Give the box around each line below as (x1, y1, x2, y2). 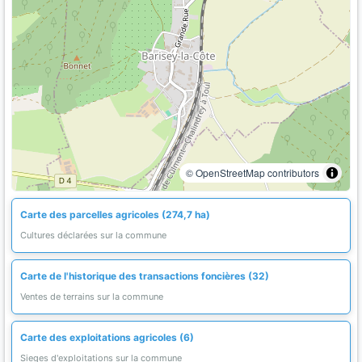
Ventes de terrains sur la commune (20, 291, 163, 302)
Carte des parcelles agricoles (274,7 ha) (20, 208, 210, 221)
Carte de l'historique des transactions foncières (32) (20, 270, 269, 282)
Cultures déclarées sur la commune (20, 229, 166, 241)
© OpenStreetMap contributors (186, 166, 319, 179)
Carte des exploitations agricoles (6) (20, 331, 194, 343)
